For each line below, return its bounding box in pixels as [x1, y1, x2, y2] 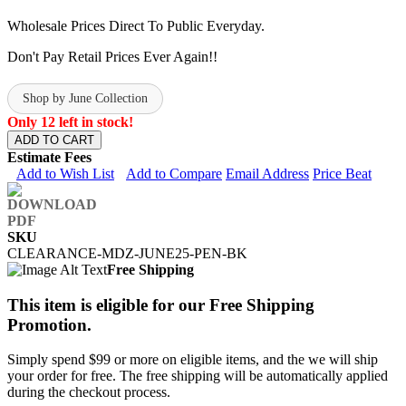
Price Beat [313, 165, 372, 181]
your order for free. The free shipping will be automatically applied [7, 368, 388, 384]
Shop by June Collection [23, 91, 148, 105]
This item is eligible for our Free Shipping [7, 295, 314, 314]
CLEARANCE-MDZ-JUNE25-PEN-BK [7, 245, 247, 261]
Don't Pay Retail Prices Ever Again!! [7, 48, 217, 64]
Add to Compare [126, 165, 222, 181]
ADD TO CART [14, 132, 94, 147]
